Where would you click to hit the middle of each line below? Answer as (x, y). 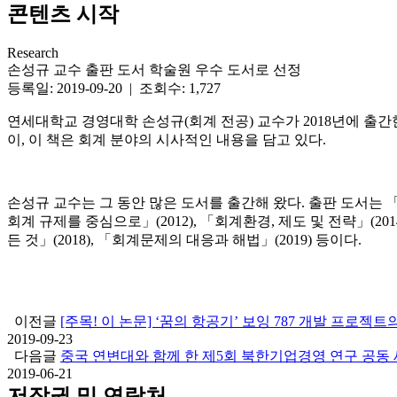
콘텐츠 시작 (63, 14)
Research (33, 53)
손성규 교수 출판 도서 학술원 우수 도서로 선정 (154, 70)
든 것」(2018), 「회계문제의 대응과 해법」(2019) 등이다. (184, 240)
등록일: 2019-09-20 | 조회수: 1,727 (114, 89)
